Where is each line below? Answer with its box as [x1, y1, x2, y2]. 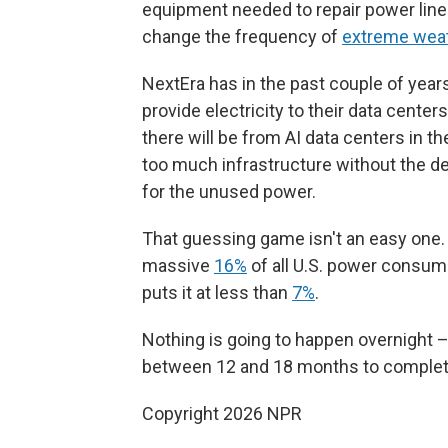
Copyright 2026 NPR [142, 403, 302, 425]
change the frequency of [142, 26, 342, 48]
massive [142, 255, 214, 277]
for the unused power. [142, 181, 316, 203]
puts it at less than [142, 282, 292, 304]
